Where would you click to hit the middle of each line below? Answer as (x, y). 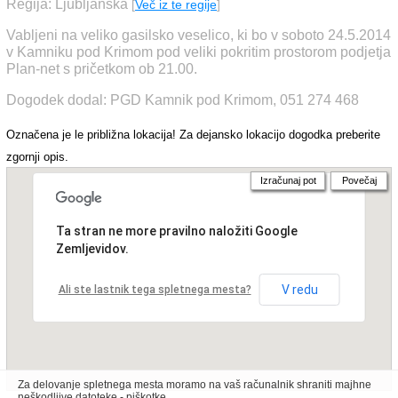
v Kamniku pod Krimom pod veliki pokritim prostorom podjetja (199, 52)
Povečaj (359, 180)
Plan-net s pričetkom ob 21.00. (102, 69)
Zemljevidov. (92, 249)
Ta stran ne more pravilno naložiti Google (176, 231)
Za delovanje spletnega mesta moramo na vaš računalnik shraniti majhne (195, 385)
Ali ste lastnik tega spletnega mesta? (155, 290)
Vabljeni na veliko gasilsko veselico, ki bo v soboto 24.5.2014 (199, 35)
